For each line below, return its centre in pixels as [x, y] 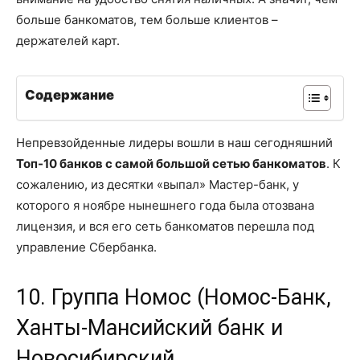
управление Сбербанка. [86, 247]
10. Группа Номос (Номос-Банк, [174, 297]
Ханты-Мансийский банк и [149, 327]
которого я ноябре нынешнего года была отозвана [165, 205]
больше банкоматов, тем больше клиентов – [147, 19]
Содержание [70, 95]
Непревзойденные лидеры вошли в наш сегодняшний [174, 142]
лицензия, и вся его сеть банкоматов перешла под [165, 226]
